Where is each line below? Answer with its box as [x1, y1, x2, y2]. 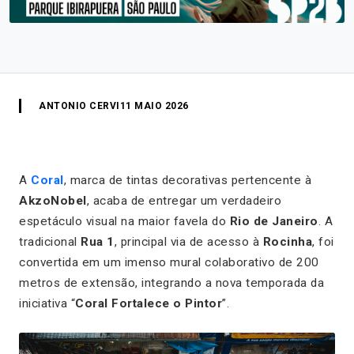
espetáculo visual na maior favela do [19, 213, 230, 228]
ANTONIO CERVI [39, 100, 120, 111]
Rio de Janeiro [229, 213, 318, 228]
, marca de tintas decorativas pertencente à [63, 172, 311, 187]
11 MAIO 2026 [119, 100, 189, 111]
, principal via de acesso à [114, 234, 263, 249]
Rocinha [262, 234, 312, 249]
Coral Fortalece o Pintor [75, 296, 222, 311]
